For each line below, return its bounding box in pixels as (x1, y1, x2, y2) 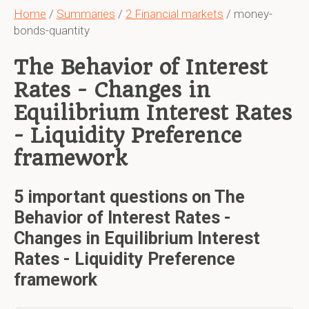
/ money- (223, 7, 272, 21)
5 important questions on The (14, 187, 245, 207)
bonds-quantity (14, 23, 90, 37)
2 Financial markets (126, 7, 223, 21)
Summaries (57, 7, 115, 21)
